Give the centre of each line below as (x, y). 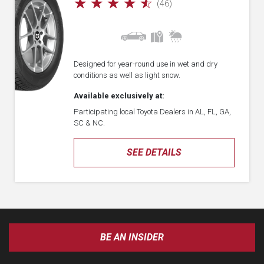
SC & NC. (89, 123)
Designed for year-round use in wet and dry (146, 64)
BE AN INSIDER (132, 237)
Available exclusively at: (119, 96)
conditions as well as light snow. (127, 75)
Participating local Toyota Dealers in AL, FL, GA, (152, 112)
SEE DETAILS (154, 152)
